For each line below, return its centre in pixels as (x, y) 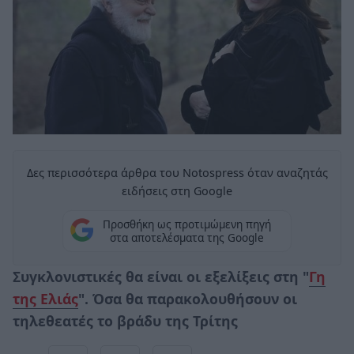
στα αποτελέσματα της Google (186, 238)
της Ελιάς (45, 298)
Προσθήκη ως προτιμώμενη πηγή (186, 224)
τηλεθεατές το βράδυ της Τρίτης (125, 320)
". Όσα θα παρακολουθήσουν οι (188, 298)
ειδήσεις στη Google (177, 190)
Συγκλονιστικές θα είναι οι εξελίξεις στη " (161, 276)
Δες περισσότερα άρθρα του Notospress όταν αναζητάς (177, 172)
